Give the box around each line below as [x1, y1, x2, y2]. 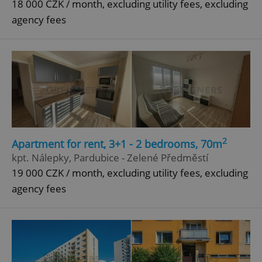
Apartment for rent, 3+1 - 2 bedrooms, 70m [12, 136, 222, 151]
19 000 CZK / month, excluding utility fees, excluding [12, 166, 248, 180]
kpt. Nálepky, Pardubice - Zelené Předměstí [12, 150, 208, 164]
